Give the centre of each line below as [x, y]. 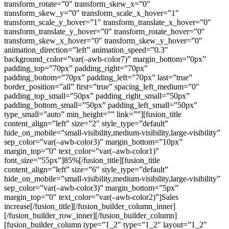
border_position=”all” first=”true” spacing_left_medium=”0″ [102, 86]
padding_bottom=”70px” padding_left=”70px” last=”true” [98, 77]
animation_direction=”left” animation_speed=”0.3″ [86, 50]
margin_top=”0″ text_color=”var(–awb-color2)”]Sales [91, 197]
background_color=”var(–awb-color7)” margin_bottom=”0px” [105, 59]
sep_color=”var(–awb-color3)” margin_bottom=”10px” [93, 142]
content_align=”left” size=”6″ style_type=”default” [86, 169]
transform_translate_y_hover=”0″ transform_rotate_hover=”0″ [105, 31]
